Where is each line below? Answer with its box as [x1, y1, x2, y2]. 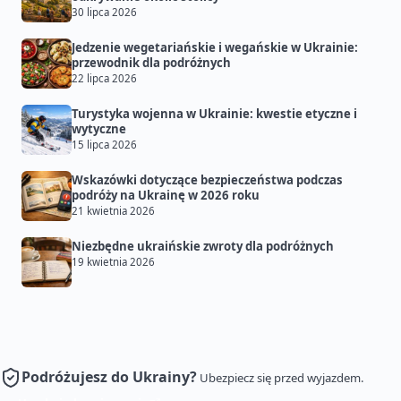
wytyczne [72, 121, 126, 138]
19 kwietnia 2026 [72, 255, 155, 269]
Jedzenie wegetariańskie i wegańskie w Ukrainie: [72, 39, 358, 56]
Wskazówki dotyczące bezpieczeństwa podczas [72, 172, 343, 189]
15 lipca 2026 [72, 138, 137, 152]
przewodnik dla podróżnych [72, 55, 231, 72]
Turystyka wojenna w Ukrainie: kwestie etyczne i [72, 106, 357, 123]
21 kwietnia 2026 [72, 204, 155, 218]
